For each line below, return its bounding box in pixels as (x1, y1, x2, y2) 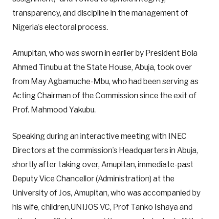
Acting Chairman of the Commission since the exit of (12, 91, 197, 101)
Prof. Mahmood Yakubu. (12, 105, 96, 115)
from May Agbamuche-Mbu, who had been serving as (12, 77, 198, 87)
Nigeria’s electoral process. (12, 22, 108, 32)
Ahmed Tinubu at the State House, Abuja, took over (12, 63, 192, 72)
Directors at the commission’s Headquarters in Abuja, (12, 145, 198, 155)
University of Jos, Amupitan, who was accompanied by (12, 188, 200, 197)
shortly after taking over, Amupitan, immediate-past (12, 159, 194, 169)
